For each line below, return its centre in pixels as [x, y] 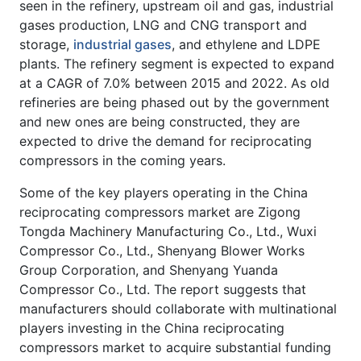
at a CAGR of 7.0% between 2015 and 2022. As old [174, 83]
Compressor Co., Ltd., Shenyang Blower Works [162, 250]
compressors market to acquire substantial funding [175, 347]
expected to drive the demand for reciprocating [166, 141]
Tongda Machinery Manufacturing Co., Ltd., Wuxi [168, 231]
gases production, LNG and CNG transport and [163, 25]
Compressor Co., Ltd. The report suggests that [163, 289]
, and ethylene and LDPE [246, 44]
